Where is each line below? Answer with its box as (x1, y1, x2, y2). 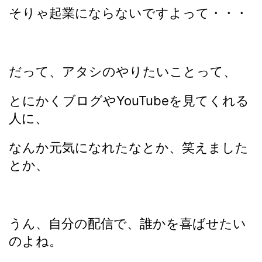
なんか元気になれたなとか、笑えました (9, 140, 249, 155)
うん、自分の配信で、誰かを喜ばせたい (9, 216, 246, 231)
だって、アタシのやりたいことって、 (9, 64, 236, 79)
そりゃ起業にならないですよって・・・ (9, 5, 248, 20)
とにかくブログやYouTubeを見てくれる (9, 93, 249, 108)
